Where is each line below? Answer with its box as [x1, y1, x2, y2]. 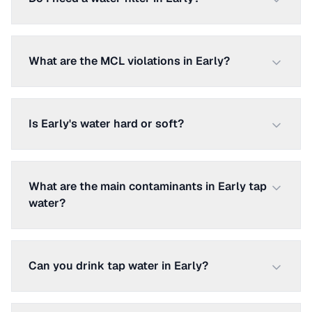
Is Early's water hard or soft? [29, 116, 184, 131]
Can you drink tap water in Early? [29, 258, 208, 273]
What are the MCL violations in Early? [29, 54, 230, 68]
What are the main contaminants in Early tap [29, 179, 267, 194]
